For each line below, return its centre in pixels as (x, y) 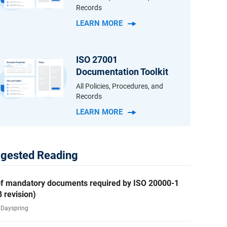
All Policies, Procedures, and (120, 86)
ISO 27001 (97, 60)
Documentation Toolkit (122, 72)
